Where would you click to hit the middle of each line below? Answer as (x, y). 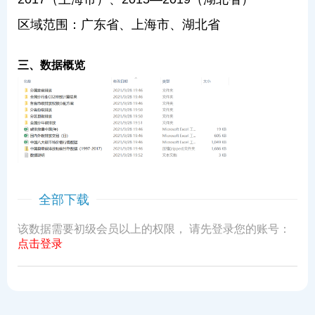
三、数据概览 (51, 65)
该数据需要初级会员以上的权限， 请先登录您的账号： (154, 229)
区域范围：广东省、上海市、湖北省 (119, 25)
